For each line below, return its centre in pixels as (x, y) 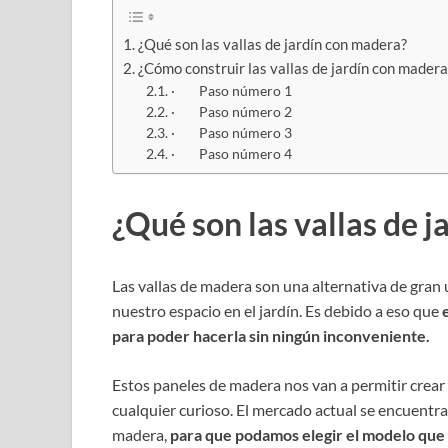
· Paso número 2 (231, 111)
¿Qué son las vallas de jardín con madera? (273, 43)
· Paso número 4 (231, 153)
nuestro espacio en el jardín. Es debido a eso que (277, 310)
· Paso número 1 (231, 90)
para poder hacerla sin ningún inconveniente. (271, 335)
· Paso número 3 (231, 132)
